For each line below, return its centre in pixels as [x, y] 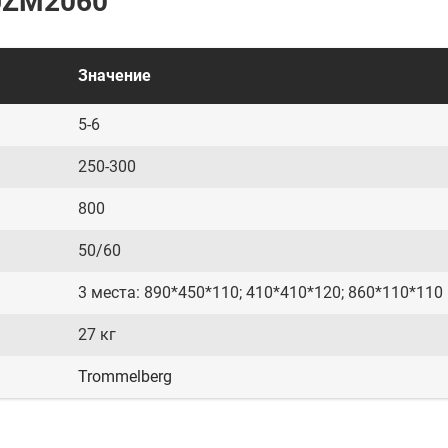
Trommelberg [125, 376]
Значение [114, 75]
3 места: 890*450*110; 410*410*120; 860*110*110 [260, 292]
